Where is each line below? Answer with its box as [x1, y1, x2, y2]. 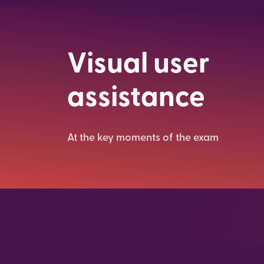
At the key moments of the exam [67, 133, 219, 144]
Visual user [67, 51, 210, 80]
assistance [67, 85, 205, 113]
